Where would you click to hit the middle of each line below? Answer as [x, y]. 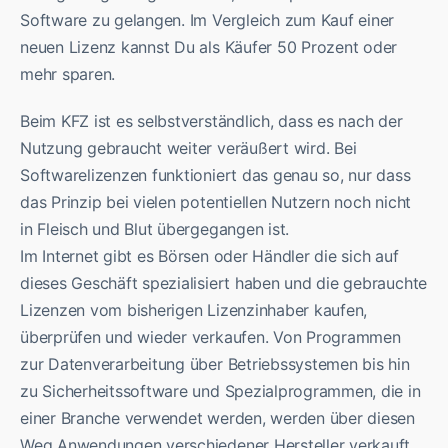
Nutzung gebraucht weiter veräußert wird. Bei [188, 147]
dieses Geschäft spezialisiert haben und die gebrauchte [224, 282]
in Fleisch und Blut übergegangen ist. [155, 228]
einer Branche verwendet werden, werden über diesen [218, 417]
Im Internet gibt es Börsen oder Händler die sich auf [209, 255]
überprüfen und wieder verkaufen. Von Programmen [210, 336]
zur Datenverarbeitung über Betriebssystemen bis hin [215, 363]
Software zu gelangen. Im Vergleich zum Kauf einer [207, 19]
